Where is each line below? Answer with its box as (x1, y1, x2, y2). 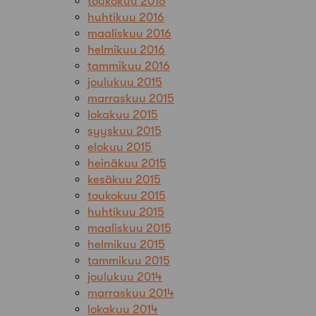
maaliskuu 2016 (87, 26, 171, 40)
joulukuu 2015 (87, 75, 162, 89)
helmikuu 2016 (87, 42, 165, 56)
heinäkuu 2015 (87, 156, 166, 170)
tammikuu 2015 (87, 253, 170, 267)
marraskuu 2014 (87, 286, 174, 300)
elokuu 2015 (87, 140, 152, 154)
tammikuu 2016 (87, 59, 170, 73)
